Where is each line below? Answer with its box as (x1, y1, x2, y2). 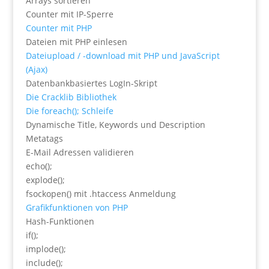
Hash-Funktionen (25, 216, 94, 227)
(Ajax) (25, 64, 47, 75)
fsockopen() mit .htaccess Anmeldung (25, 188, 176, 199)
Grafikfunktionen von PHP (25, 202, 128, 213)
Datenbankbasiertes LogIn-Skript (25, 77, 157, 89)
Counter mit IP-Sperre (25, 8, 113, 20)
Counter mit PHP (25, 22, 92, 34)
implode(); (25, 243, 66, 255)
